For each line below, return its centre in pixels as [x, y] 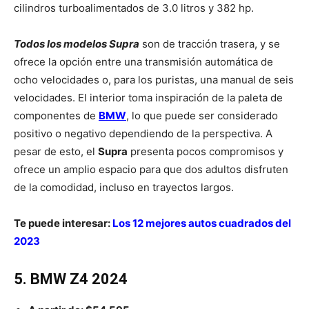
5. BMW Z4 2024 [71, 279]
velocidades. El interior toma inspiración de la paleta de [148, 98]
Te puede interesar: [63, 223]
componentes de [56, 116]
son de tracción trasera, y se [211, 44]
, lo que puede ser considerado [202, 116]
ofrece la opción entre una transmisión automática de [143, 62]
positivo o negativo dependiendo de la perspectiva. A [143, 134]
